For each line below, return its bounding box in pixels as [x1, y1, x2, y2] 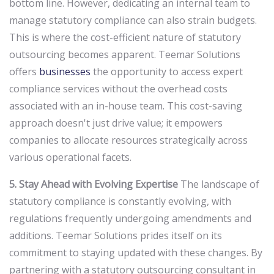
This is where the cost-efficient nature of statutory [9, 31, 241, 45]
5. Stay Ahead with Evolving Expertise [9, 177, 178, 191]
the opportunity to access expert [93, 65, 243, 79]
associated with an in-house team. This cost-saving [9, 99, 242, 113]
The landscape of [178, 177, 259, 191]
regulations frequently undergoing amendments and [9, 212, 251, 226]
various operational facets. [9, 150, 131, 165]
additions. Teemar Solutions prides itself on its [9, 229, 222, 243]
